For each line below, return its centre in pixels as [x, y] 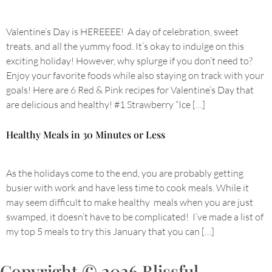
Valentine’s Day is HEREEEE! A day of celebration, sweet [122, 32]
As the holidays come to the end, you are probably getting [125, 173]
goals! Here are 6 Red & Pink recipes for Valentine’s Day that [130, 90]
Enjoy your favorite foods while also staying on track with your [135, 75]
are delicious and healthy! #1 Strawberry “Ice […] [106, 104]
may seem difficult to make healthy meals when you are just [130, 202]
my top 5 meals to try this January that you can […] [110, 231]
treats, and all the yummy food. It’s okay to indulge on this [125, 46]
